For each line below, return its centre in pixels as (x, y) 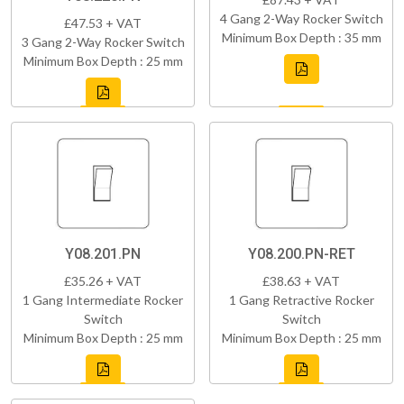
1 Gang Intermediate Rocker (103, 299)
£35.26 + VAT (103, 280)
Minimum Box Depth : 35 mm (301, 37)
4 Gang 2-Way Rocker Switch (301, 18)
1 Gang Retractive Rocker (301, 299)
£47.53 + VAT (103, 23)
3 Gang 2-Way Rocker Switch (103, 41)
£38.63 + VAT (301, 280)
